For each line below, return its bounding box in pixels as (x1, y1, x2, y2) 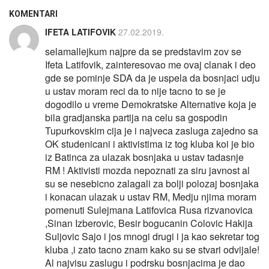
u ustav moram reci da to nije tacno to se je (45, 83, 226, 98)
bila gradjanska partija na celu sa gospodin (45, 110, 228, 124)
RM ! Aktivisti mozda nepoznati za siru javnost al (45, 163, 250, 177)
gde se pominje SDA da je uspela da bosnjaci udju (45, 70, 260, 85)
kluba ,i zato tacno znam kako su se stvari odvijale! (45, 242, 259, 256)
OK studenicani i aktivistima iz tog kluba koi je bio (45, 136, 255, 151)
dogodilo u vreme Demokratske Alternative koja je (45, 97, 256, 111)
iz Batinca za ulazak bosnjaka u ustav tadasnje (45, 150, 244, 164)
